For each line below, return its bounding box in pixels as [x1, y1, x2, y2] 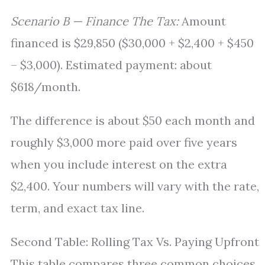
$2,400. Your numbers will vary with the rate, [11, 179, 259, 193]
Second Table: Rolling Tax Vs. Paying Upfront [11, 234, 259, 249]
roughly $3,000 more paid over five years [11, 135, 237, 150]
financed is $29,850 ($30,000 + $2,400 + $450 [11, 35, 254, 50]
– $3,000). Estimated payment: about [11, 57, 212, 72]
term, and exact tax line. [11, 201, 144, 215]
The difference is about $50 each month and [11, 113, 255, 128]
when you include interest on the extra [11, 157, 227, 172]
